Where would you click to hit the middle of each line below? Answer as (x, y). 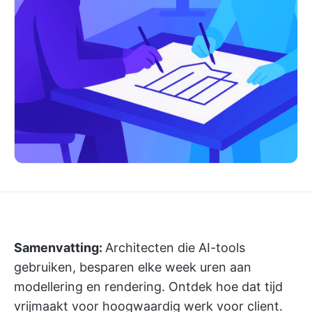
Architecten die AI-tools (175, 248)
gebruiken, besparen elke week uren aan (133, 267)
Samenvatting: (60, 248)
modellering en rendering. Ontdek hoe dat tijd (148, 287)
